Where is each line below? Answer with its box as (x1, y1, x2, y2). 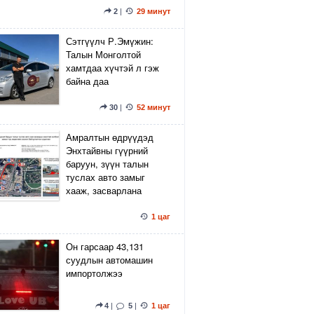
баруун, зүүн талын (66, 157, 149, 170)
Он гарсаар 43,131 (66, 240, 144, 253)
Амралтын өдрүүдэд (66, 130, 153, 144)
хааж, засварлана (66, 184, 142, 197)
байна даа (66, 74, 109, 88)
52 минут (137, 103, 170, 111)
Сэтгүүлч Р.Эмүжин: (66, 34, 153, 48)
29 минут (137, 7, 170, 15)
